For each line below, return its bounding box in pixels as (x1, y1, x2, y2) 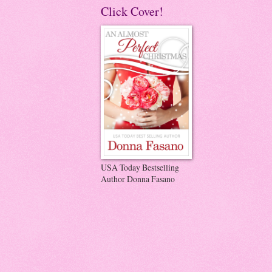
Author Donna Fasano (101, 172, 175, 185)
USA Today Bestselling (101, 161, 179, 173)
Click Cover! (101, 2, 163, 19)
